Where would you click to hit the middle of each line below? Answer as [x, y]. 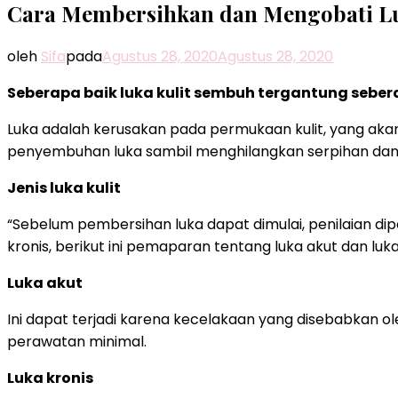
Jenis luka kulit [64, 187]
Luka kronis [50, 378]
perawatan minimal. [77, 341]
